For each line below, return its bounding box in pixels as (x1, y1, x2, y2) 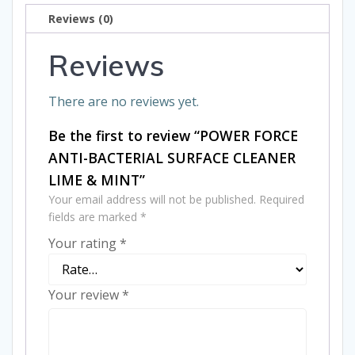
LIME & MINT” (48, 170, 145, 190)
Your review (48, 286, 122, 304)
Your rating (48, 235, 120, 253)
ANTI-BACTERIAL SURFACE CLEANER (48, 148, 296, 168)
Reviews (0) (48, 10, 113, 26)
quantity (25, 80, 74, 97)
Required (259, 192, 304, 208)
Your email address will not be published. (48, 192, 256, 208)
